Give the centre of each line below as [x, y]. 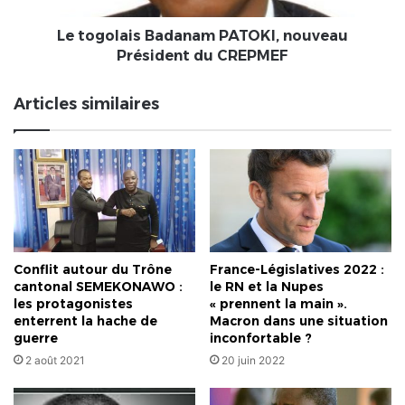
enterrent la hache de [85, 320]
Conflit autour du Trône [93, 269]
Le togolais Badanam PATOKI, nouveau [202, 36]
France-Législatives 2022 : [297, 269]
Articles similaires [86, 104]
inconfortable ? [261, 338]
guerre [36, 338]
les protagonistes [73, 303]
